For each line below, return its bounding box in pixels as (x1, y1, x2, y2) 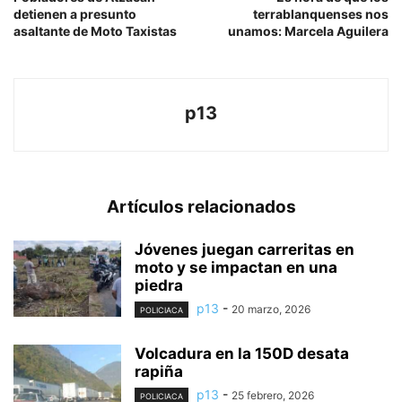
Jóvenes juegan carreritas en (135, 240, 354, 258)
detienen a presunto (13, 5, 136, 22)
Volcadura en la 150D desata (135, 344, 349, 363)
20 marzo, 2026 (232, 301, 310, 316)
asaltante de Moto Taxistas (13, 22, 177, 39)
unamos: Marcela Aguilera (228, 22, 389, 39)
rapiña (135, 362, 183, 380)
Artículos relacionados (106, 196, 296, 217)
